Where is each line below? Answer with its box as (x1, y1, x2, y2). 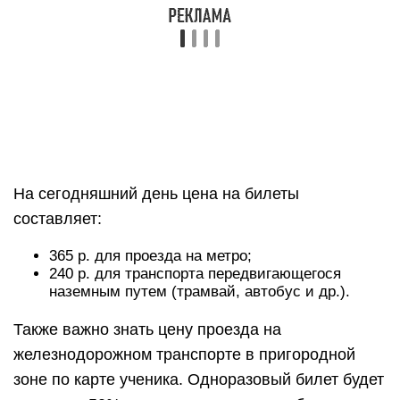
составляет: (13, 210, 102, 229)
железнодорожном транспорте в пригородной (13, 346, 355, 364)
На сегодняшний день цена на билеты (13, 185, 299, 204)
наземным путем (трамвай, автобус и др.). (49, 283, 350, 301)
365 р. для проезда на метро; (49, 247, 252, 265)
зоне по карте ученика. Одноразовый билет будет (13, 371, 384, 389)
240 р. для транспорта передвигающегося (49, 265, 341, 283)
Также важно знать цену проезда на (13, 321, 281, 339)
